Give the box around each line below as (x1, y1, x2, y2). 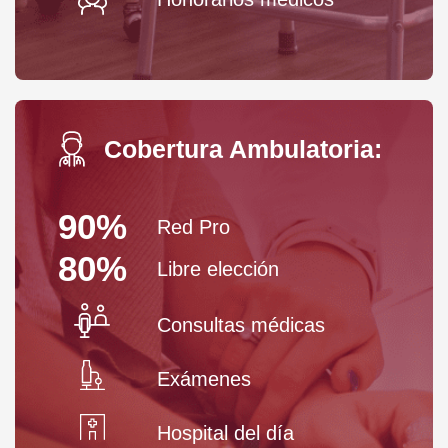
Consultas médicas (157, 313, 325, 336)
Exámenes (157, 367, 251, 390)
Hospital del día (157, 421, 294, 444)
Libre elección (157, 257, 279, 280)
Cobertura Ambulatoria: (104, 135, 382, 164)
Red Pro (157, 215, 230, 238)
